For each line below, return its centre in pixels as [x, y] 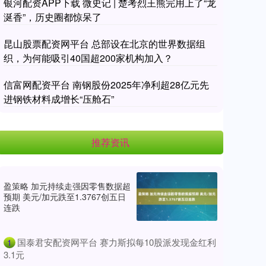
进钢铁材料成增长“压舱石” [59, 99]
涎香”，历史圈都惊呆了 [53, 17]
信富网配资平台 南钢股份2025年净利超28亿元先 [106, 85]
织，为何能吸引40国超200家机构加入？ [88, 58]
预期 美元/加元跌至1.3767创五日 [65, 196]
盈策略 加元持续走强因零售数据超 [67, 186]
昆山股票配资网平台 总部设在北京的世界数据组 [104, 44]
